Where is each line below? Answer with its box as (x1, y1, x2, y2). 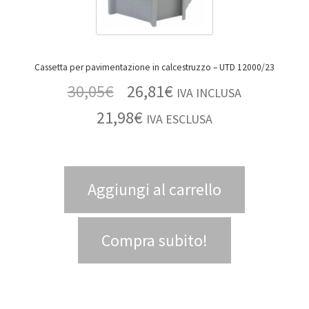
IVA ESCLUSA (146, 110, 212, 127)
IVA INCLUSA (177, 84, 242, 101)
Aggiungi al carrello (88, 179, 221, 201)
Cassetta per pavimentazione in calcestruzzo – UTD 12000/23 (213, 61, 275, 74)
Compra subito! (101, 229, 208, 251)
